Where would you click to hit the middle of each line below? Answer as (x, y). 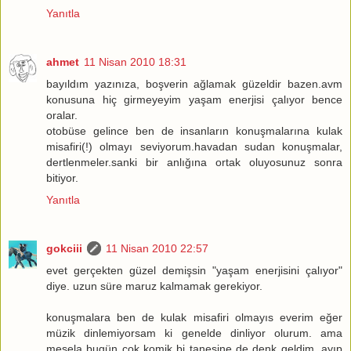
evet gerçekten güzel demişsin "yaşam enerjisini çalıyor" (194, 270)
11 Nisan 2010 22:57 (157, 248)
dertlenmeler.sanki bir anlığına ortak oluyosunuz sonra (194, 162)
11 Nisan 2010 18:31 (135, 62)
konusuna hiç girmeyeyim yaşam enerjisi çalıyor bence (194, 99)
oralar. (62, 115)
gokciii (64, 248)
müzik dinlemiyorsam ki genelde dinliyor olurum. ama (194, 333)
